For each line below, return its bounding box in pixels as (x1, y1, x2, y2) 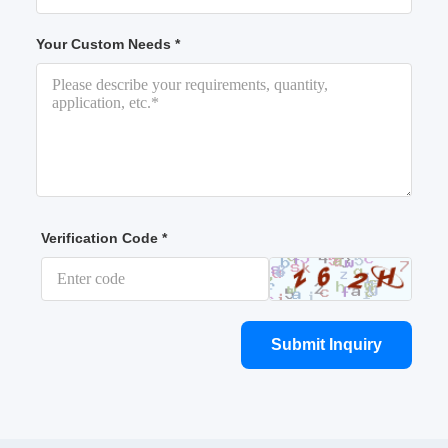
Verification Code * (41, 230, 168, 247)
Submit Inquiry (270, 336, 382, 354)
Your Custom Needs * (36, 36, 181, 53)
